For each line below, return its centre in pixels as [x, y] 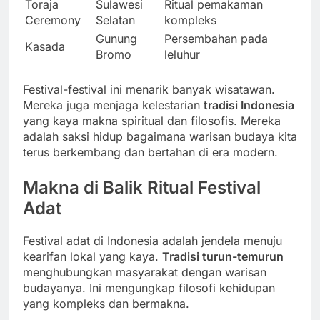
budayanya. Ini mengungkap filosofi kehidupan [149, 287]
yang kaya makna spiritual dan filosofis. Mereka [152, 121]
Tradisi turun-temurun [223, 256]
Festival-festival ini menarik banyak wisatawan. [149, 90]
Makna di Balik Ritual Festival [142, 188]
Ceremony [53, 20]
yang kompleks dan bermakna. [106, 303]
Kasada [45, 47]
